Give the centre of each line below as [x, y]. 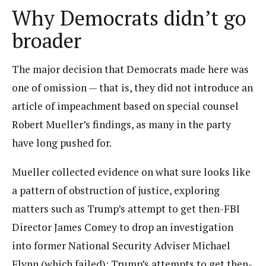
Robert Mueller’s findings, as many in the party [121, 124]
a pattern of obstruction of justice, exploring [116, 190]
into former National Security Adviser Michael [121, 245]
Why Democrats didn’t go [129, 18]
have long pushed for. [62, 143]
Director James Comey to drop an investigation [123, 227]
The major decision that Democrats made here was [130, 69]
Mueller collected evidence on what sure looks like [131, 172]
